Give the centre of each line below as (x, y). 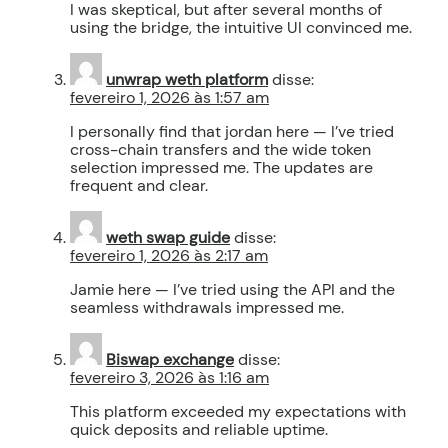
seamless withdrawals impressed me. (207, 307)
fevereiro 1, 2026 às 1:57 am (169, 97)
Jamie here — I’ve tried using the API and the (232, 289)
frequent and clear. (139, 185)
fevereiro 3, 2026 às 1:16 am (169, 377)
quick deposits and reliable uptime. (199, 429)
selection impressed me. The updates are (221, 167)
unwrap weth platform (187, 79)
